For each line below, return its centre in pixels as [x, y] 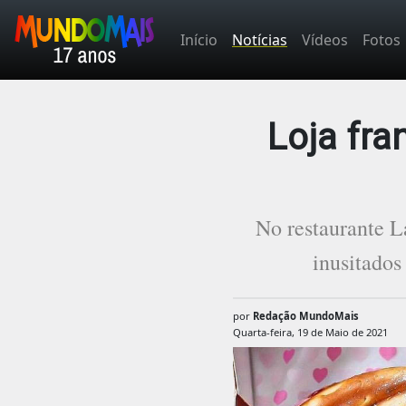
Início [199, 40]
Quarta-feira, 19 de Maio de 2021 [310, 333]
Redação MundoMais [305, 316]
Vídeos [325, 40]
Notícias [260, 40]
